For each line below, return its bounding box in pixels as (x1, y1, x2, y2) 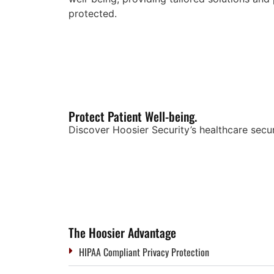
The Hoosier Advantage (68, 223, 176, 242)
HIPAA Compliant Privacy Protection (79, 244, 209, 259)
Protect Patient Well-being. (68, 106, 197, 125)
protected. (68, 7, 117, 20)
